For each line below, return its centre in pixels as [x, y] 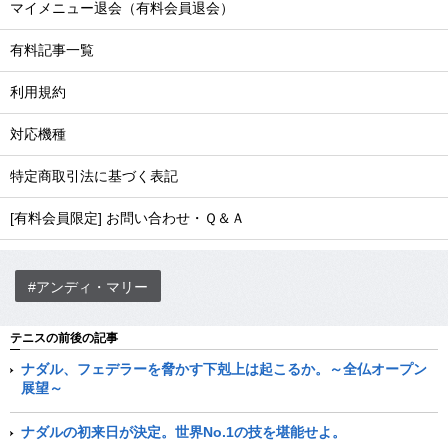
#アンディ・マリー [88, 286]
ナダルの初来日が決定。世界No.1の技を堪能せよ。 [183, 431]
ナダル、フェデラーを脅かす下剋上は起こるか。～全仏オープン [224, 368]
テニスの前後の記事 [64, 337]
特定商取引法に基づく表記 [94, 176]
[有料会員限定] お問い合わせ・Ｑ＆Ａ [127, 218]
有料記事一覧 [52, 50]
